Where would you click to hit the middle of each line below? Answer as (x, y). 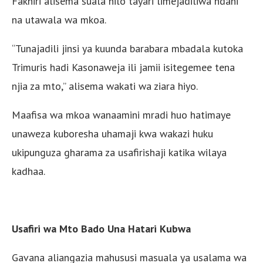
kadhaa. (28, 171)
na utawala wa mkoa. (59, 19)
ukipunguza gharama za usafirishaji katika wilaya (119, 152)
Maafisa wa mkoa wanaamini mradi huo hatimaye (121, 114)
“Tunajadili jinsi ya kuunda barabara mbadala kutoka (127, 48)
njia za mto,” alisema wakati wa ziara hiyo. (105, 86)
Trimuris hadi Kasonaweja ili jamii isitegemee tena (123, 67)
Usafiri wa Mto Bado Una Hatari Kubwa (101, 228)
